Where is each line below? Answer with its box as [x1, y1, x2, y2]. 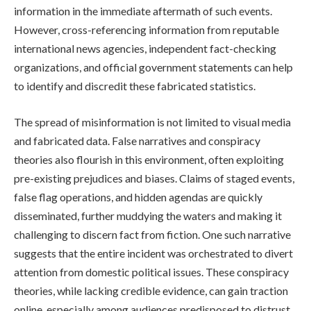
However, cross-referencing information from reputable [14, 23, 279, 37]
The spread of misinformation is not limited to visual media [14, 115, 291, 128]
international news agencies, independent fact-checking [14, 42, 276, 56]
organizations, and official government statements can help [14, 60, 293, 74]
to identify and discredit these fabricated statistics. [14, 79, 255, 93]
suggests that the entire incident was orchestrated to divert [14, 246, 293, 260]
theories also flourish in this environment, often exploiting [14, 152, 284, 166]
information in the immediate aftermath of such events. [14, 4, 272, 18]
